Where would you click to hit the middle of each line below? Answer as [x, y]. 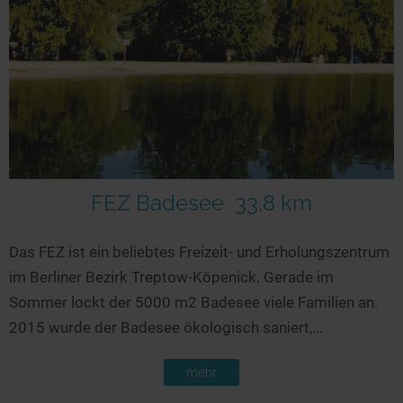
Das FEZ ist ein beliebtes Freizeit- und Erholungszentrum [199, 251]
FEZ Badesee [157, 203]
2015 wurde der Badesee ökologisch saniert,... [166, 327]
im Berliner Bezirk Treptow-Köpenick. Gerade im [171, 277]
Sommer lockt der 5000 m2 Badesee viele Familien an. [193, 302]
